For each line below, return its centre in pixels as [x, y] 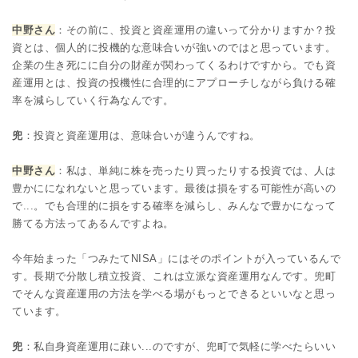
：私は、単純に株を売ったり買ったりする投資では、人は [195, 170]
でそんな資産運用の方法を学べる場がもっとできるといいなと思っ [174, 293]
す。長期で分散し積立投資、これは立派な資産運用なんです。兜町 [174, 276]
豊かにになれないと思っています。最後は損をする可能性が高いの [174, 188]
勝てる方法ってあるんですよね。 [93, 223]
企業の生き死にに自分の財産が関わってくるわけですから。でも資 [174, 65]
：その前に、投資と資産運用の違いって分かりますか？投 [195, 30]
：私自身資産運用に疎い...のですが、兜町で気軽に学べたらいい [179, 346]
